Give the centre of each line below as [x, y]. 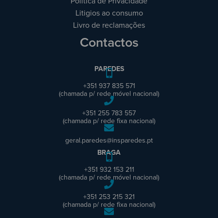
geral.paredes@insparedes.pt [109, 141]
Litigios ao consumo [109, 13]
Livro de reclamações [109, 25]
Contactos [109, 42]
